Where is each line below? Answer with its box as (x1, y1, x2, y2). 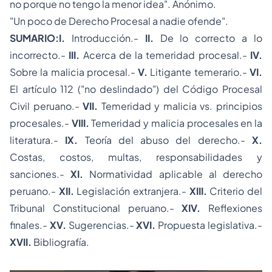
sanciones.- (10, 168, 71, 180)
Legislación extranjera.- (73, 185, 189, 197)
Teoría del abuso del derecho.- (78, 134, 253, 146)
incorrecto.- (10, 49, 69, 61)
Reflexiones (200, 202, 262, 214)
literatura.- (10, 134, 66, 146)
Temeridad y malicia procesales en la (89, 117, 263, 129)
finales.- (10, 219, 50, 231)
